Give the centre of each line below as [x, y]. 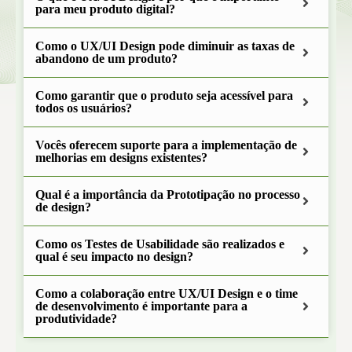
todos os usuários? [84, 108]
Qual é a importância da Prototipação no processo [168, 194]
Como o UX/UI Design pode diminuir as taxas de [165, 46]
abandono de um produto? [106, 59]
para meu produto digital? [106, 9]
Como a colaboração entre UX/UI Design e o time [167, 293]
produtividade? [76, 319]
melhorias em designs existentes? [121, 158]
